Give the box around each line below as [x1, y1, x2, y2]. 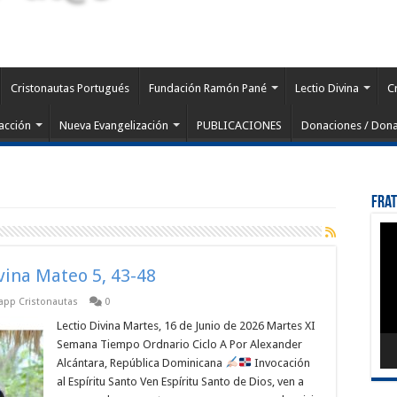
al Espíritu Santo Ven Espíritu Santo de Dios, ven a [57, 375, 304, 388]
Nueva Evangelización [59, 119, 168, 132]
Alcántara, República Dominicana [57, 356, 225, 370]
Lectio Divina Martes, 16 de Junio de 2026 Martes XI [57, 319, 315, 332]
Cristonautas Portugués [11, 82, 129, 95]
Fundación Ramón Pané [149, 82, 267, 95]
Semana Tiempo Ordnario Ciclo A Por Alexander [57, 338, 302, 351]
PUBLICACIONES [197, 119, 282, 132]
